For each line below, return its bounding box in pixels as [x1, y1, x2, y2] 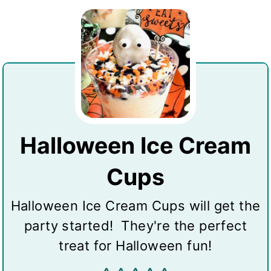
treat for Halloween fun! [59, 237, 212, 253]
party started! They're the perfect [24, 217, 247, 233]
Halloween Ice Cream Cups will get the [10, 197, 261, 214]
